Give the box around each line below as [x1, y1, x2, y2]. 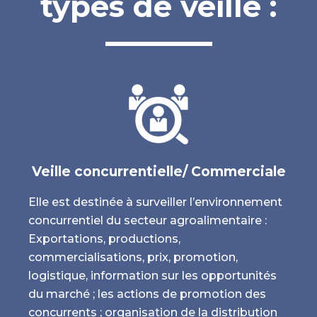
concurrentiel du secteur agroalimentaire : [28, 214, 267, 228]
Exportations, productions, [28, 232, 180, 246]
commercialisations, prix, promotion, [28, 250, 238, 265]
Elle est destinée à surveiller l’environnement [28, 195, 282, 209]
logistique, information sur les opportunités [28, 269, 277, 283]
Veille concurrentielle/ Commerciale [31, 163, 286, 180]
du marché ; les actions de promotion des [28, 287, 266, 301]
